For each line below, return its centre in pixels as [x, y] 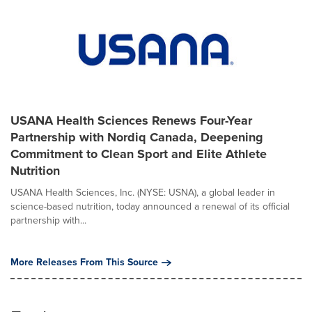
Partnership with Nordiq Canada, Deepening [137, 137]
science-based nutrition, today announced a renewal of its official [150, 206]
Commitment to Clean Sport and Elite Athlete [139, 154]
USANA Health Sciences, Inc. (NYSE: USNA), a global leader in [143, 193]
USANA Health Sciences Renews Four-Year [131, 120]
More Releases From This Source [84, 262]
